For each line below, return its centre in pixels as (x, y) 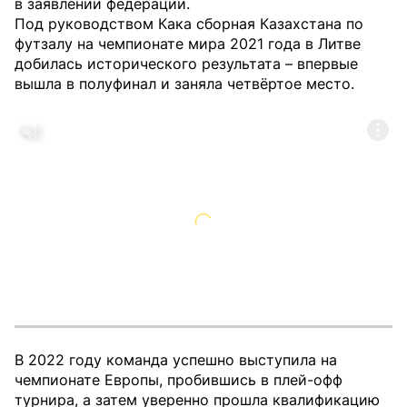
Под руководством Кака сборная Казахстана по (189, 24)
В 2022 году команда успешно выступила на (176, 360)
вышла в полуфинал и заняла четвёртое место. (184, 84)
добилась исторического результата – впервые (186, 64)
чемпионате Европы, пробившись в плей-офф (179, 380)
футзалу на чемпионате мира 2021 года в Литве (188, 44)
